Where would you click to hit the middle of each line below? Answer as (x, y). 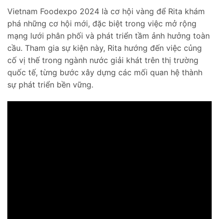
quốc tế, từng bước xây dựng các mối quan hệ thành (105, 73)
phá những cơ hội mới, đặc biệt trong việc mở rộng (102, 24)
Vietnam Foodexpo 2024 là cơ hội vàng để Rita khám (106, 11)
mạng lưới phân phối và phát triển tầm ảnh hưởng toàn (109, 36)
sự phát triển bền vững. (50, 85)
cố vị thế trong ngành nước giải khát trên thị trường (103, 60)
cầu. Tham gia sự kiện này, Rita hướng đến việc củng (105, 48)
